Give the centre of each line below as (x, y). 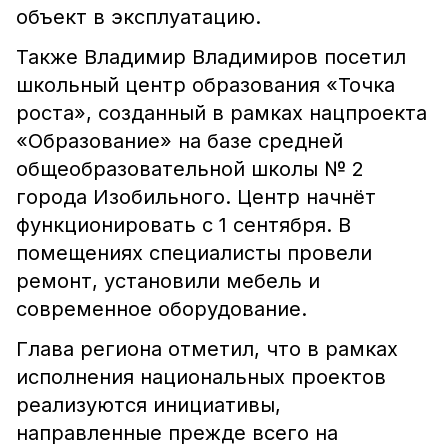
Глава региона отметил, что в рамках (207, 349)
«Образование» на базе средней (179, 141)
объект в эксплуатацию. (141, 17)
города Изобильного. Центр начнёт (196, 197)
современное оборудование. (161, 309)
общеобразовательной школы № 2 (190, 169)
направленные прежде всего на (177, 433)
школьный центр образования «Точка (205, 85)
